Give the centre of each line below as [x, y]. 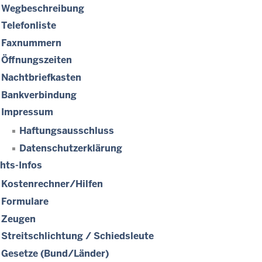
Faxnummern [31, 43]
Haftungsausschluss [67, 131]
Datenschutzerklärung [71, 148]
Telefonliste [29, 26]
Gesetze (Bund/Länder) [55, 253]
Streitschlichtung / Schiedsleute [77, 236]
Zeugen [18, 219]
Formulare [25, 202]
